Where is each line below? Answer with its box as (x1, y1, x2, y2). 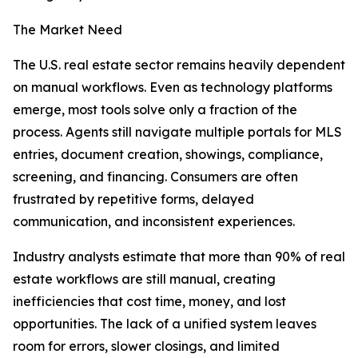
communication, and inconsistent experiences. (13, 213, 295, 230)
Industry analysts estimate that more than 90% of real (13, 249, 345, 265)
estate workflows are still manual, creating (13, 271, 276, 288)
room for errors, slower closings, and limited (13, 338, 280, 355)
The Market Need (13, 22, 122, 38)
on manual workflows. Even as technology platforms (13, 79, 332, 96)
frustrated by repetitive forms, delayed (13, 191, 254, 208)
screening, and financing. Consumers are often (13, 169, 298, 185)
